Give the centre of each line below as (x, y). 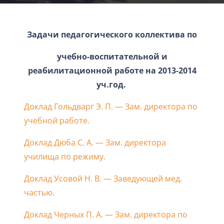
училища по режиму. (65, 156)
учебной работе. (57, 120)
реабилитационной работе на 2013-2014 (112, 70)
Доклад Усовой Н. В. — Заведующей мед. (103, 178)
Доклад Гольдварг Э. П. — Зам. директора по (111, 106)
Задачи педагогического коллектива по (112, 34)
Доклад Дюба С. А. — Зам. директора (95, 142)
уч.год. (112, 84)
